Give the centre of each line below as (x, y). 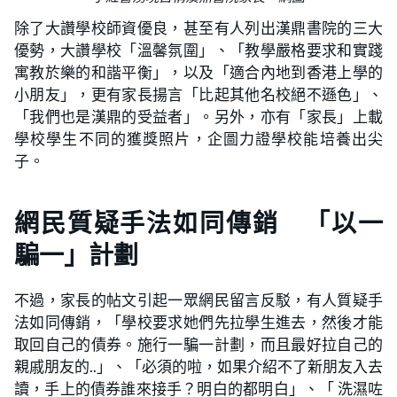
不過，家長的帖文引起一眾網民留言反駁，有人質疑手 (198, 300)
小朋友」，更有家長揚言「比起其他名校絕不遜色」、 (198, 94)
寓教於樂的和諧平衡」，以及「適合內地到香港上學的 (198, 72)
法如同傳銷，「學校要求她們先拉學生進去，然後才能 (198, 322)
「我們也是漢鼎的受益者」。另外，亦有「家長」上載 (198, 117)
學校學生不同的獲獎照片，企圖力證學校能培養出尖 (198, 139)
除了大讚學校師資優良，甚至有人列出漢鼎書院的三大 (198, 28)
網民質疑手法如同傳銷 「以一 (198, 223)
